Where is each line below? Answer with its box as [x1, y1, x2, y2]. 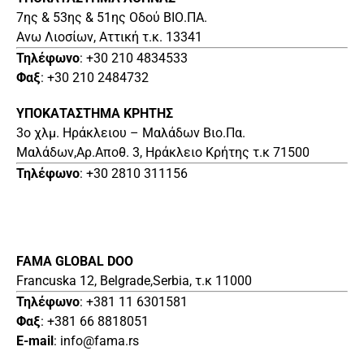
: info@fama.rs [54, 332, 139, 349]
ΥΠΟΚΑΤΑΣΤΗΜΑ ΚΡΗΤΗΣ [16, 105, 173, 121]
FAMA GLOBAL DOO [16, 253, 133, 269]
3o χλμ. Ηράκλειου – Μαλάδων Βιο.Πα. [16, 124, 245, 141]
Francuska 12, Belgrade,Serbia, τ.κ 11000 [16, 272, 252, 288]
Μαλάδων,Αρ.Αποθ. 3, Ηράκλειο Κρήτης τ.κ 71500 [16, 144, 310, 160]
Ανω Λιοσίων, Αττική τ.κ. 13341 [16, 28, 202, 45]
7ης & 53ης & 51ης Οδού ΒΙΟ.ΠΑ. [16, 9, 207, 25]
